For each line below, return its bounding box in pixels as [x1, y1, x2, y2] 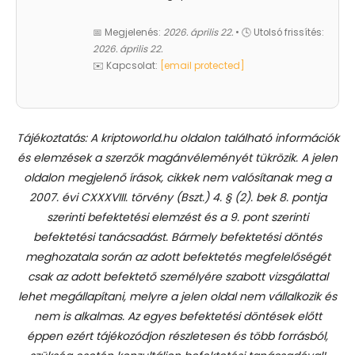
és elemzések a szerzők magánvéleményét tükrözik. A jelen [17, 149, 338, 166]
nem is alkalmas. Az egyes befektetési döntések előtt [33, 307, 322, 324]
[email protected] [160, 59, 245, 72]
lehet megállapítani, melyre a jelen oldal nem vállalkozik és [18, 288, 337, 304]
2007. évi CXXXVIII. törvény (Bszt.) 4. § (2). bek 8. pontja [29, 189, 326, 205]
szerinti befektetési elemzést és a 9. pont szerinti [47, 208, 308, 225]
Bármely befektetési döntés [171, 228, 322, 245]
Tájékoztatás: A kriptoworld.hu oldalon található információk [16, 129, 339, 146]
